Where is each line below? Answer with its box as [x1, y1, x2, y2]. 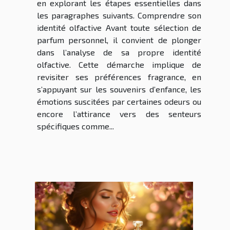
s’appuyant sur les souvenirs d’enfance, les [37, 84, 201, 94]
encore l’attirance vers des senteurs [37, 109, 201, 119]
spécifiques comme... [37, 121, 114, 131]
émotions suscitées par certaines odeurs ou [37, 97, 201, 107]
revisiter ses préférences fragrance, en [37, 72, 201, 82]
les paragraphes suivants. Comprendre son [37, 10, 201, 21]
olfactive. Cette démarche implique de [37, 60, 201, 70]
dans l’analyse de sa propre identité [37, 47, 201, 57]
